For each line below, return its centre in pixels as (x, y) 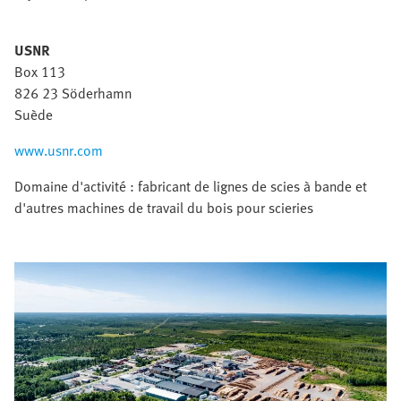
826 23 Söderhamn (73, 94)
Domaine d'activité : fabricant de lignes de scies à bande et (191, 187)
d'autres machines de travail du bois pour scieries (164, 208)
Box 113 (40, 72)
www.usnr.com (59, 151)
